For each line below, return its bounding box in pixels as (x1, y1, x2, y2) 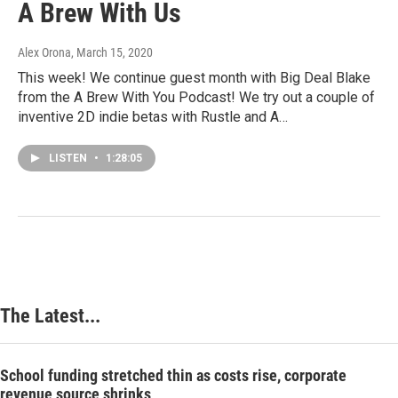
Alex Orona (18, 45, 71, 60)
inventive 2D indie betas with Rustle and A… (18, 108, 288, 126)
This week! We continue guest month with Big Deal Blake (18, 69, 370, 87)
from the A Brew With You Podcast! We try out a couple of (18, 89, 375, 107)
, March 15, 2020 (71, 45, 153, 60)
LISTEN (49, 152, 90, 165)
